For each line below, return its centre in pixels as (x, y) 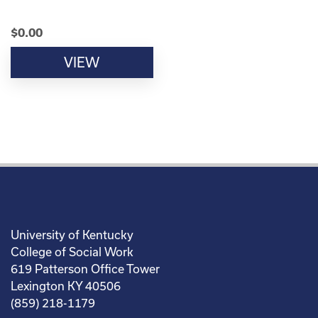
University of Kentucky (72, 235)
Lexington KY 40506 (66, 286)
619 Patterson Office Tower (85, 269)
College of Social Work (72, 252)
